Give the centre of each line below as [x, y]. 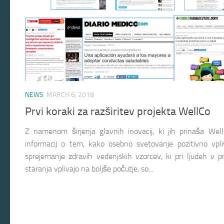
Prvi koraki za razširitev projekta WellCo [118, 111]
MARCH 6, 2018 [70, 95]
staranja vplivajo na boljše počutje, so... [89, 168]
